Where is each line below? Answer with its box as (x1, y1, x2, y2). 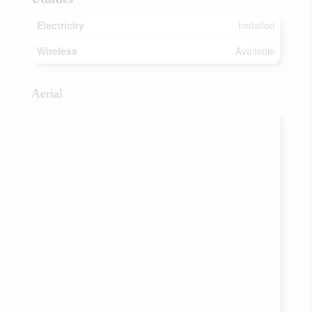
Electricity (37, 18, 84, 32)
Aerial (31, 86, 63, 100)
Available (235, 44, 275, 58)
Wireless (37, 44, 77, 58)
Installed (238, 18, 275, 32)
